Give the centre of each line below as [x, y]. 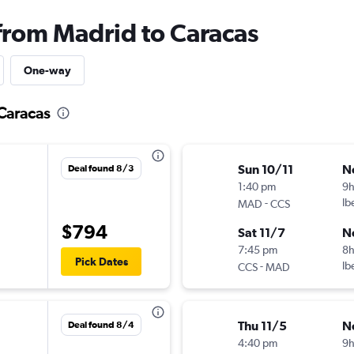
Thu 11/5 [262, 326]
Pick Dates [101, 262]
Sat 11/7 [262, 233]
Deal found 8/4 [101, 325]
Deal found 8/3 [101, 169]
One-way [47, 70]
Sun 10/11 [265, 169]
